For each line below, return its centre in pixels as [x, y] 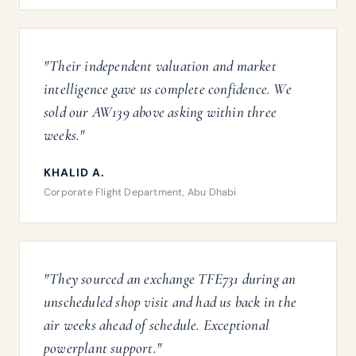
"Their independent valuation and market [160, 66]
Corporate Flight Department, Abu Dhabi [140, 192]
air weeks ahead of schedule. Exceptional [157, 325]
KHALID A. [74, 172]
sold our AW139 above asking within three [160, 112]
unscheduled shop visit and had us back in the [170, 302]
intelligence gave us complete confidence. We [168, 89]
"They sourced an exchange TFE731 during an [170, 279]
